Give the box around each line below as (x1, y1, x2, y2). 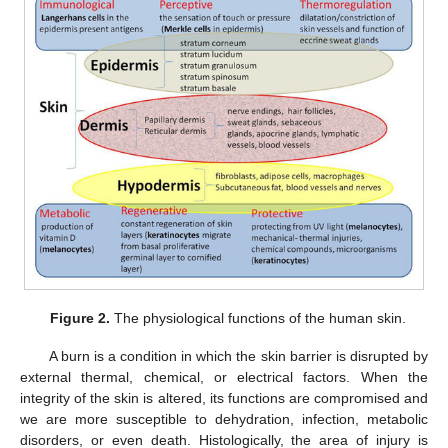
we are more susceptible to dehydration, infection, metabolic (20, 410, 428, 427)
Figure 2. (50, 309, 111, 326)
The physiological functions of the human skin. (110, 309, 407, 326)
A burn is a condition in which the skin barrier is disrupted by (48, 347, 428, 364)
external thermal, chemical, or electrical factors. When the (20, 368, 428, 385)
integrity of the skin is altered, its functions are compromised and (20, 389, 428, 406)
